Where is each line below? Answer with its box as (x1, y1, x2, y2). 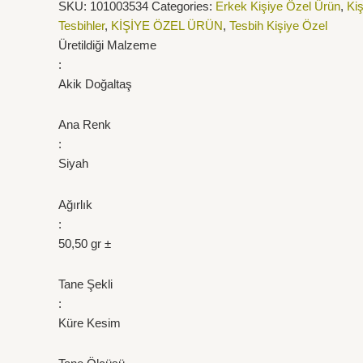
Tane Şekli (58, 276, 113, 291)
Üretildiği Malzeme (58, 38, 156, 52)
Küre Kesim (58, 315, 121, 330)
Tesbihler (58, 19, 105, 32)
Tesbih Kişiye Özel (229, 19, 327, 32)
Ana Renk (58, 117, 111, 132)
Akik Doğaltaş (58, 77, 132, 91)
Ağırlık (58, 197, 92, 211)
